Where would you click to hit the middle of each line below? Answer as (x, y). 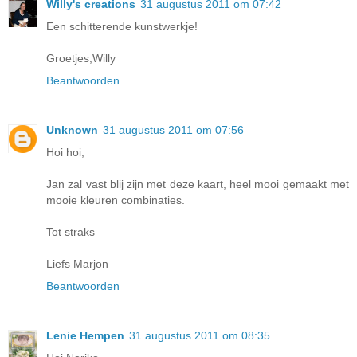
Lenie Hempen (85, 336)
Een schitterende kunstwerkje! (122, 27)
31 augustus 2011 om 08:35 (200, 336)
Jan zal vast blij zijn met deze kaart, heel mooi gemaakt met (198, 184)
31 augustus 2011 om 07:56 (173, 130)
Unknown (72, 130)
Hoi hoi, (65, 153)
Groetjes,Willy (81, 59)
